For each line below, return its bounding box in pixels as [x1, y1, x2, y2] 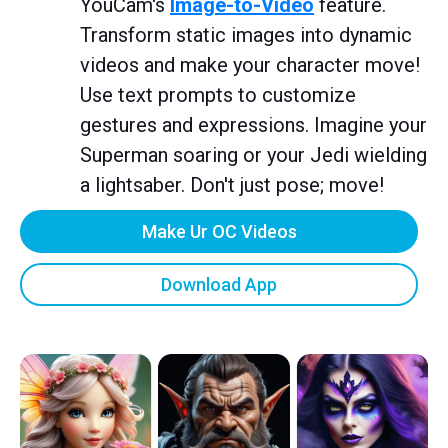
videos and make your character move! [80, 52, 420, 77]
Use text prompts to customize [80, 82, 356, 107]
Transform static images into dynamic [80, 22, 412, 47]
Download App [161, 273, 277, 295]
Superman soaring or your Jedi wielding [80, 142, 427, 167]
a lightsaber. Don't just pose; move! [80, 172, 384, 197]
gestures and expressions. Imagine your [80, 112, 427, 137]
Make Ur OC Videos [141, 220, 297, 242]
